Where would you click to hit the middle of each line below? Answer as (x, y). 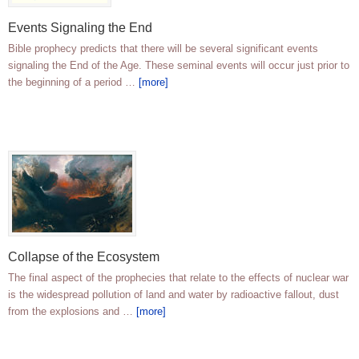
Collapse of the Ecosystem (84, 257)
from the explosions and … (72, 312)
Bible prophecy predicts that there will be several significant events (163, 49)
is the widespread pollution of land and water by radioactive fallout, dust (173, 295)
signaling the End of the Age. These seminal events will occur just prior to (179, 66)
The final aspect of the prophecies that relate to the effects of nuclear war (178, 278)
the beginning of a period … (73, 83)
